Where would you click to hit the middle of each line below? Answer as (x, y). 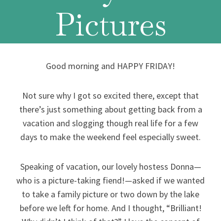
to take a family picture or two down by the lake (110, 194)
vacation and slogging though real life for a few (110, 123)
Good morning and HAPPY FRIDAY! (110, 66)
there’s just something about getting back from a (110, 109)
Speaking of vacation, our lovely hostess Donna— (110, 166)
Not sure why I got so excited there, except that (110, 95)
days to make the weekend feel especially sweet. (110, 137)
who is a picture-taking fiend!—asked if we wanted (110, 180)
